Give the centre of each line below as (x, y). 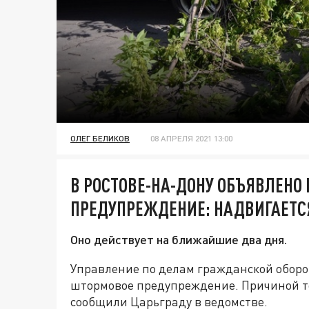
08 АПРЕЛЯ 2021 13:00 (191, 139)
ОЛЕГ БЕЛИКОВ (100, 139)
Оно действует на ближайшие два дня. (179, 240)
